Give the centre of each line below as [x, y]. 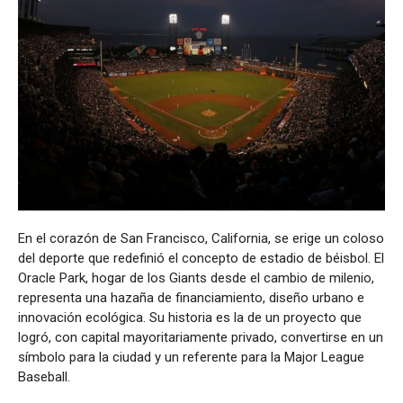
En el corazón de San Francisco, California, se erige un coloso [201, 238]
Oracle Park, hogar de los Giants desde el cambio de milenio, [196, 278]
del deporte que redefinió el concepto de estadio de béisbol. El [201, 258]
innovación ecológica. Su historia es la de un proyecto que [190, 317]
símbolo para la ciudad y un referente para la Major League [191, 357]
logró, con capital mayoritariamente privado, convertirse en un [201, 337]
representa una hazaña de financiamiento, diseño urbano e [191, 297]
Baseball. [44, 376]
